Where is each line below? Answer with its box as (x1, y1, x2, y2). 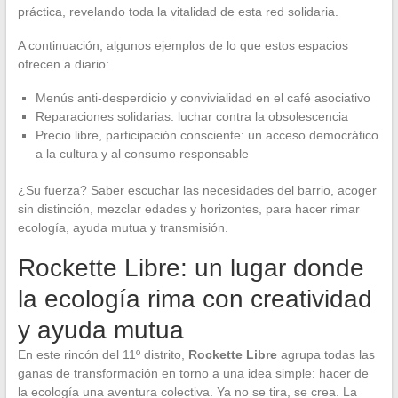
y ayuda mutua (17, 315, 184, 344)
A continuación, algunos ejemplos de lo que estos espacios (17, 37, 348, 52)
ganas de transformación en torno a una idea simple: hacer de (17, 365, 369, 380)
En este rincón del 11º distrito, (17, 346, 188, 362)
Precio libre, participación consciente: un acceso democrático (35, 127, 378, 142)
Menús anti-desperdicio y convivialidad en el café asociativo (35, 90, 370, 105)
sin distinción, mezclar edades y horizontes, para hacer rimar (17, 201, 360, 216)
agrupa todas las (276, 346, 375, 362)
